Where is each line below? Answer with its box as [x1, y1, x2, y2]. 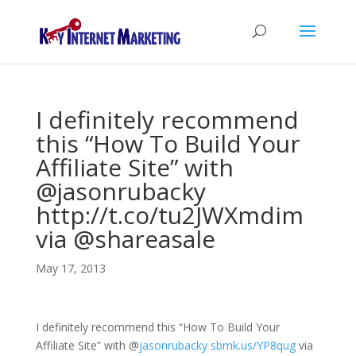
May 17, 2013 [35, 261, 106, 276]
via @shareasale [35, 222, 215, 255]
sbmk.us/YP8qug [210, 338, 296, 353]
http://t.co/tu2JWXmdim [35, 199, 304, 231]
